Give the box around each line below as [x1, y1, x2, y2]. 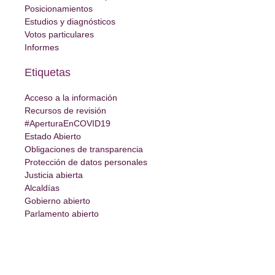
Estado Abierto [25, 131, 81, 142]
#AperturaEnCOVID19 [25, 118, 110, 129]
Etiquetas [25, 66, 71, 79]
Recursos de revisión [25, 106, 106, 116]
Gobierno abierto [25, 196, 90, 206]
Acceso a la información [25, 93, 117, 103]
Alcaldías [25, 183, 60, 193]
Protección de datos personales [25, 157, 147, 168]
